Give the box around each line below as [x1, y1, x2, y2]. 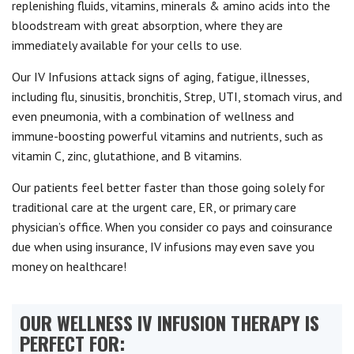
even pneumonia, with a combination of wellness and [12, 108, 294, 124]
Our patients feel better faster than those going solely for [12, 179, 325, 195]
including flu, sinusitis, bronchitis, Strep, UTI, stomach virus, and [12, 88, 342, 104]
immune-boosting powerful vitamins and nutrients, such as [12, 128, 323, 144]
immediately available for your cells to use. [12, 37, 242, 53]
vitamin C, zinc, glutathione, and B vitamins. [12, 148, 241, 164]
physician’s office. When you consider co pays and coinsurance [12, 219, 333, 235]
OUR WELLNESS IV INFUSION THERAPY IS [20, 308, 319, 337]
